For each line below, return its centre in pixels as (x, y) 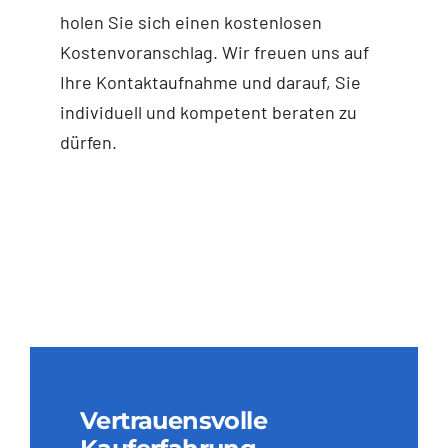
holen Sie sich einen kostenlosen (190, 21)
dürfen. (88, 141)
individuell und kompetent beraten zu (208, 111)
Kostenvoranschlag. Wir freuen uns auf (214, 51)
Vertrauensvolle (173, 420)
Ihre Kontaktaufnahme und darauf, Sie (210, 81)
